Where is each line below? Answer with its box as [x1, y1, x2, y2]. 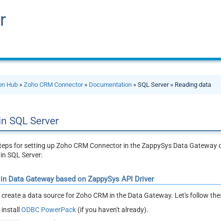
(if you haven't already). [76, 205, 149, 214]
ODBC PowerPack [21, 205, 76, 214]
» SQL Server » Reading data [132, 81, 212, 88]
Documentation [89, 81, 132, 88]
